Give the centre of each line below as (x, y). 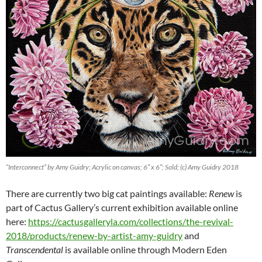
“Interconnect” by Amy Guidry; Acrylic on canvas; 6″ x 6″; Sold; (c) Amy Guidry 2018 (122, 167)
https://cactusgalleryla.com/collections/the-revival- (131, 222)
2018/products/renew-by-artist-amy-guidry (94, 236)
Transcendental (35, 250)
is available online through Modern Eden (145, 250)
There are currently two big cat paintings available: (107, 194)
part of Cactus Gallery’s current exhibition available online (122, 208)
